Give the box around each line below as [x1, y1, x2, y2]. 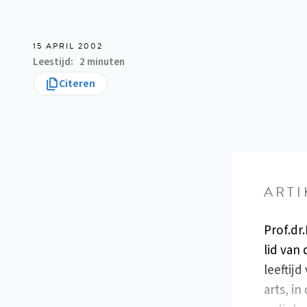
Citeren [59, 76, 95, 91]
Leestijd [33, 55, 71, 69]
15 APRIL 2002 [33, 40, 103, 52]
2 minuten [79, 55, 125, 69]
